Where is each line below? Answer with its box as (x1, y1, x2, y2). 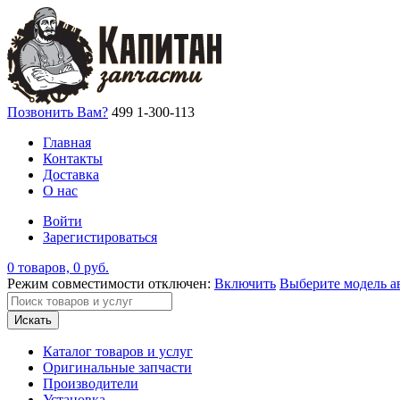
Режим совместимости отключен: (7, 276, 214, 291)
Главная (43, 135, 91, 150)
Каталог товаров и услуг (43, 344, 193, 359)
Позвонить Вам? (7, 104, 108, 120)
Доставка (43, 167, 99, 182)
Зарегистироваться (43, 229, 157, 245)
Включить (214, 276, 276, 291)
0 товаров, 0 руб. (7, 260, 109, 275)
